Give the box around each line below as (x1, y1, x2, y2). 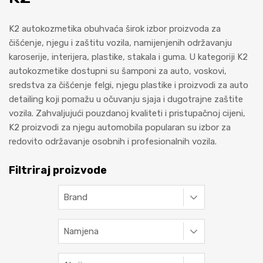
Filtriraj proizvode (9, 163, 107, 177)
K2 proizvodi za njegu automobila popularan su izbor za (9, 122, 231, 133)
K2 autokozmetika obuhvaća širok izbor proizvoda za (9, 23, 221, 35)
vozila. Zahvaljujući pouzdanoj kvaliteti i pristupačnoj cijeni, (9, 108, 245, 119)
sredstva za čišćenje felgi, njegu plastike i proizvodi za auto (9, 80, 248, 91)
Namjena (63, 225, 99, 237)
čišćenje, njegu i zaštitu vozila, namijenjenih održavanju (9, 38, 232, 49)
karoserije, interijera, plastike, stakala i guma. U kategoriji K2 (9, 52, 248, 63)
